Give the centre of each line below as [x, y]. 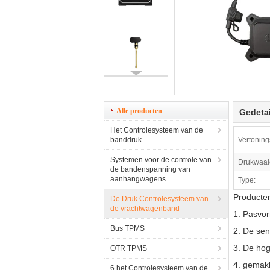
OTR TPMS [129, 248]
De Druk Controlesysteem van [159, 199]
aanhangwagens [138, 179]
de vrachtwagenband [145, 209]
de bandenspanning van [150, 169]
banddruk [126, 140]
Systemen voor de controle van [161, 160]
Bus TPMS [127, 228]
